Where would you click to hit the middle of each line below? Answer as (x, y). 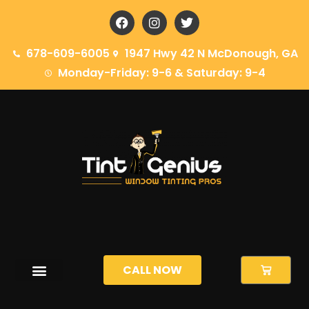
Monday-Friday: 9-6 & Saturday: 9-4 (162, 73)
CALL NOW (153, 270)
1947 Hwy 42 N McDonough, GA (211, 53)
